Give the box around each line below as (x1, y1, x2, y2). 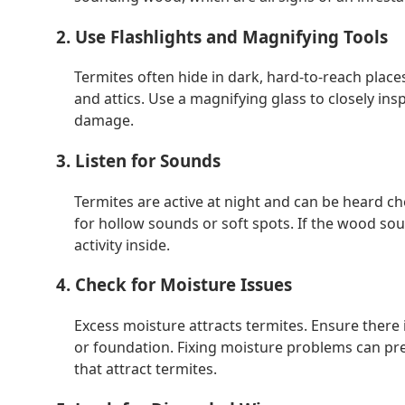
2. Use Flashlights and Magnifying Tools (56, 24, 388, 48)
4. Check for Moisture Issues (56, 273, 292, 297)
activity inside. (74, 234, 170, 255)
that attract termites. (74, 359, 217, 380)
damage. (74, 110, 134, 131)
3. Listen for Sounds (56, 148, 221, 172)
